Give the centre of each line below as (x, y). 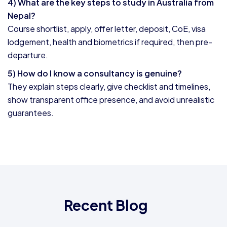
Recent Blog (106, 205)
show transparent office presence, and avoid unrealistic (111, 100)
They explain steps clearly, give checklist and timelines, (109, 86)
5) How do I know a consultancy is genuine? (95, 73)
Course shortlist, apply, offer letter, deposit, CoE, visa (107, 29)
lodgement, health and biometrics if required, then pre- (110, 42)
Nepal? (22, 15)
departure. (28, 55)
